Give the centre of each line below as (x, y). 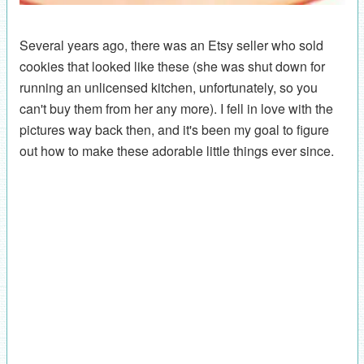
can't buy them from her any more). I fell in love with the (176, 109)
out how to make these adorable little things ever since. (176, 151)
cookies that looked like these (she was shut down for (172, 67)
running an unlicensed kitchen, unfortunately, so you (168, 88)
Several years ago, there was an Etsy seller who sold (171, 45)
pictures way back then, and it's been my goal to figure (174, 130)
